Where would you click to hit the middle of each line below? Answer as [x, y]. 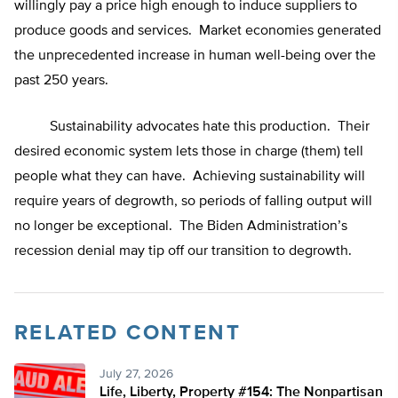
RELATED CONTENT [127, 334]
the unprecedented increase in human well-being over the [195, 56]
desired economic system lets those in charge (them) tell [189, 152]
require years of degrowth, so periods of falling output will [193, 202]
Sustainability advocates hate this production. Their [192, 127]
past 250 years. [61, 81]
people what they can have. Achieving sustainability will [190, 177]
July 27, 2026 [136, 374]
